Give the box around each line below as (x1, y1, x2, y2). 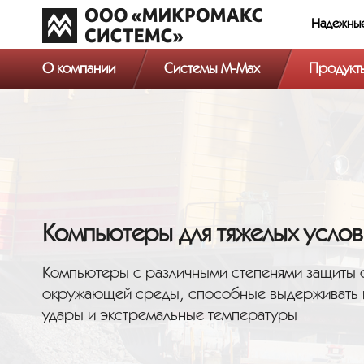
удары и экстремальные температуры (42, 308, 297, 323)
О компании (42, 62, 115, 76)
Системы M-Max (164, 62, 260, 76)
